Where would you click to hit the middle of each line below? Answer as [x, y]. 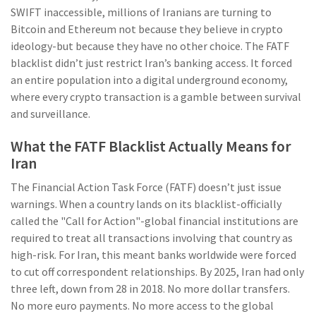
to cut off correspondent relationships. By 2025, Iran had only [157, 272]
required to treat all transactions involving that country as [152, 238]
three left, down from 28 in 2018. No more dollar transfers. [150, 289]
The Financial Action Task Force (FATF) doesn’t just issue [146, 187]
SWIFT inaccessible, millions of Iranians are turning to [141, 12]
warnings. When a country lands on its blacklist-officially [146, 204]
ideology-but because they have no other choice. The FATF [150, 46]
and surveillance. [50, 114]
